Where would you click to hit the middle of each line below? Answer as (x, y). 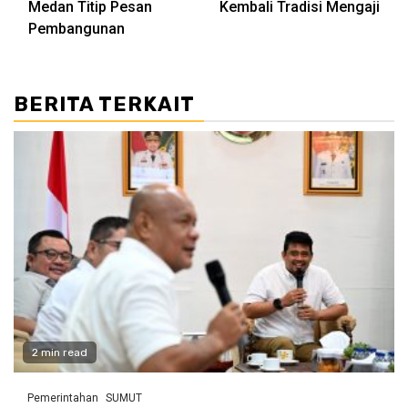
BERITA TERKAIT (104, 105)
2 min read (60, 353)
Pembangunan (76, 29)
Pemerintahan (63, 398)
